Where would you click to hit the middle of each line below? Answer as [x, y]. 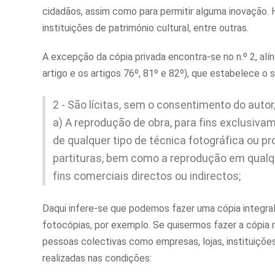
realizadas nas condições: [97, 258]
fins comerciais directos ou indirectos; [147, 176]
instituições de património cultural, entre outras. [145, 28]
